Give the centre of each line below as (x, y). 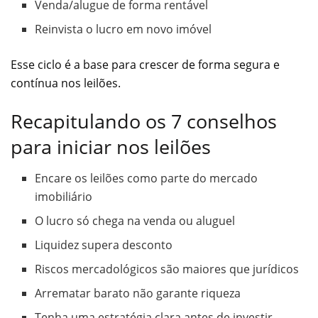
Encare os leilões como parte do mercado (147, 179)
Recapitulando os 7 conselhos (144, 121)
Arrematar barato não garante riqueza (138, 294)
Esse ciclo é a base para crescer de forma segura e (145, 64)
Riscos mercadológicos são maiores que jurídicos (167, 269)
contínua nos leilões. (66, 83)
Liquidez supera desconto (104, 245)
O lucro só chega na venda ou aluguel (135, 221)
